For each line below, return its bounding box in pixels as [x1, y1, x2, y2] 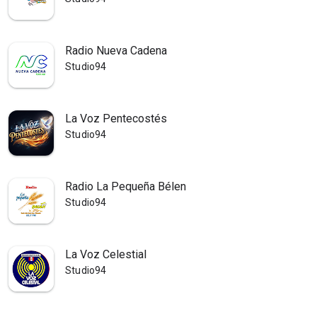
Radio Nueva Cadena [65, 44, 167, 57]
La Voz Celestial [65, 248, 146, 261]
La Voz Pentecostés [65, 112, 167, 125]
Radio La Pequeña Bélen [65, 180, 186, 193]
